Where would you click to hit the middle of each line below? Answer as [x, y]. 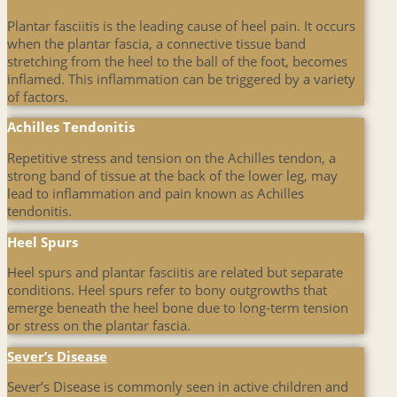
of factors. [38, 96]
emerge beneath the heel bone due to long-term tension [178, 308]
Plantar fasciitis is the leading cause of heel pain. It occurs [181, 25]
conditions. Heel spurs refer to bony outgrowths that [167, 290]
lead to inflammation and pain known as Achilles [156, 193]
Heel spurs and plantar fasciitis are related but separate [175, 272]
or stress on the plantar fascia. [99, 326]
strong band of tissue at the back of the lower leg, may [172, 175]
